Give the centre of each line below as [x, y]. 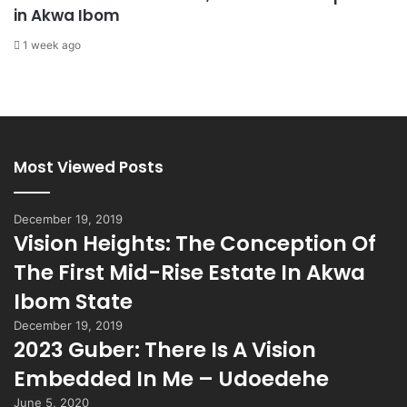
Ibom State [73, 301]
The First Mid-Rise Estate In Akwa [189, 272]
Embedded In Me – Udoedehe [171, 378]
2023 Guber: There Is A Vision [165, 349]
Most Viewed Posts [89, 167]
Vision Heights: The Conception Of [195, 243]
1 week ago [52, 45]
